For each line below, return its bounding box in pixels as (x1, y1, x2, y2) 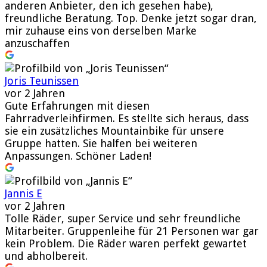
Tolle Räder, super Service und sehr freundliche (5, 212, 241, 225)
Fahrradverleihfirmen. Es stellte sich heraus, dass (5, 111, 249, 125)
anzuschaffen (5, 36, 70, 49)
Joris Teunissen (5, 74, 79, 87)
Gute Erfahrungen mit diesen (5, 99, 150, 112)
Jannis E (5, 187, 42, 200)
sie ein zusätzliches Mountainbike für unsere (5, 124, 224, 137)
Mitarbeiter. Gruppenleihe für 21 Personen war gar (5, 224, 259, 237)
